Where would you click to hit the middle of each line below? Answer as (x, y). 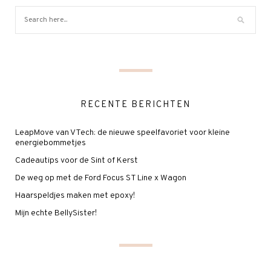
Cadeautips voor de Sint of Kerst (77, 160)
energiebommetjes (51, 143)
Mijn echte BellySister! (56, 213)
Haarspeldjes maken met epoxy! (75, 195)
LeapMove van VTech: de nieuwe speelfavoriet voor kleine (122, 132)
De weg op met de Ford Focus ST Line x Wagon (101, 178)
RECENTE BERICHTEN (135, 105)
